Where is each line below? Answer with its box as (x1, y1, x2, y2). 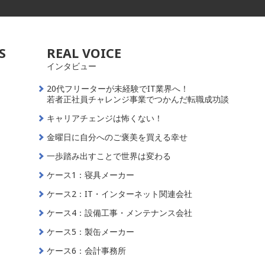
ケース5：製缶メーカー (47, 226, 135, 237)
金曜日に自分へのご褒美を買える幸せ (47, 131, 188, 143)
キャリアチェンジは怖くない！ (47, 112, 163, 124)
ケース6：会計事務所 (47, 245, 127, 256)
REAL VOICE (47, 44, 122, 62)
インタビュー (47, 60, 97, 72)
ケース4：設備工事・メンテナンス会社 (47, 207, 193, 218)
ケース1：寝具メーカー (47, 169, 135, 180)
